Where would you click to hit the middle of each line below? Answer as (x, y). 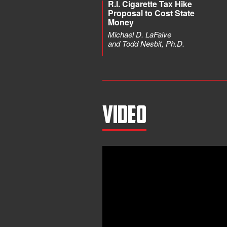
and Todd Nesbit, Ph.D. (146, 43)
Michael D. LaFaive (140, 34)
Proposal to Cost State (151, 13)
